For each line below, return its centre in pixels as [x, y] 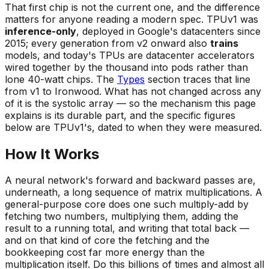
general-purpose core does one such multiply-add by [127, 204]
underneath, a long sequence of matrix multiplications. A [134, 192]
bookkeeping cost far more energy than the [105, 252]
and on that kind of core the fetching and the [107, 240]
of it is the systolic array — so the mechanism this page [130, 103]
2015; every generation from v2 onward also [107, 43]
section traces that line [198, 79]
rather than [221, 67]
